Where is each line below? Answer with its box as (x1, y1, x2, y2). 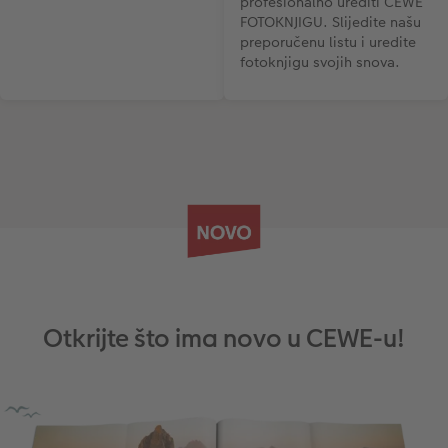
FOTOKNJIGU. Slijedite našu (240, 12, 421, 33)
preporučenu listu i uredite (240, 32, 416, 53)
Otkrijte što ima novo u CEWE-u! (43, 321, 405, 357)
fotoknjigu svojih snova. (240, 52, 400, 73)
